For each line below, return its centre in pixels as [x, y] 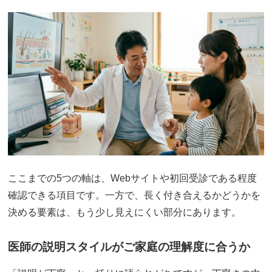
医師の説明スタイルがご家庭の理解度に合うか [129, 246]
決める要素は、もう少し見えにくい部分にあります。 [125, 212]
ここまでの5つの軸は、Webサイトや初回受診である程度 [133, 178]
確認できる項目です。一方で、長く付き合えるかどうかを [134, 195]
